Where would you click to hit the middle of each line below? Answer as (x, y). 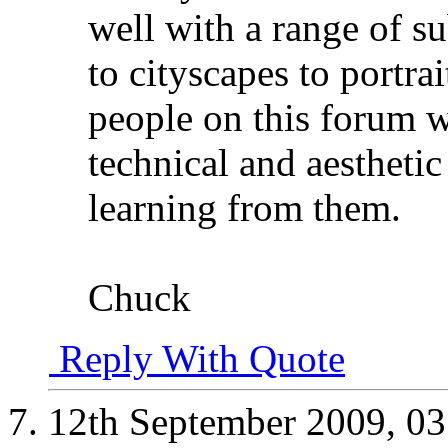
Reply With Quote (197, 359)
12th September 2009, (227, 422)
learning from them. (244, 208)
